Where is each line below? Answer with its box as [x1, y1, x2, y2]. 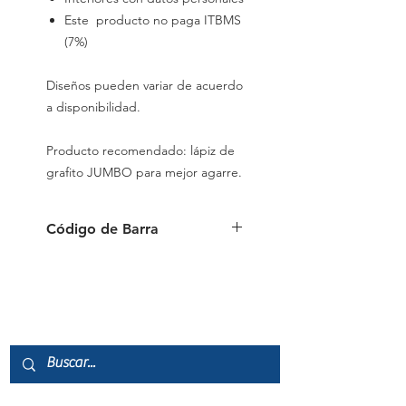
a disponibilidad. [46, 99, 140, 116]
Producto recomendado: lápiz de [46, 142, 235, 159]
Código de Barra [46, 220, 159, 238]
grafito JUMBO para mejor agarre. [46, 164, 242, 181]
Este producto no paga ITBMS [64, 12, 241, 29]
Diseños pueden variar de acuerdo [46, 77, 243, 94]
